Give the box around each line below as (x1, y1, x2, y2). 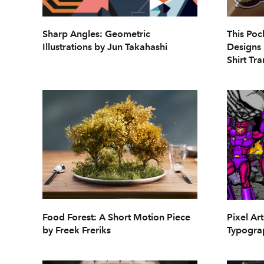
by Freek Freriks (42, 224, 111, 236)
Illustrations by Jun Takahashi (42, 41, 167, 53)
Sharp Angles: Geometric (42, 28, 150, 40)
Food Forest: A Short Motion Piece (42, 211, 190, 223)
